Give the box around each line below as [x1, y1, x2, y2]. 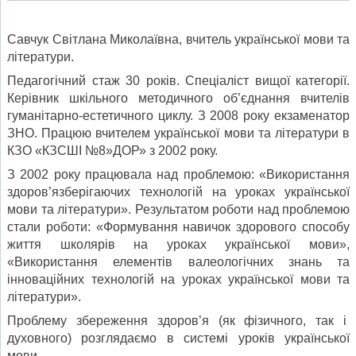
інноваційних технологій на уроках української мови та [7, 272, 350, 286]
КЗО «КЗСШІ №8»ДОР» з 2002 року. [7, 143, 218, 157]
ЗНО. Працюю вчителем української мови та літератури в [7, 126, 350, 140]
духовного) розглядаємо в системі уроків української [7, 331, 350, 345]
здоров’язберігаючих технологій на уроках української [7, 184, 350, 199]
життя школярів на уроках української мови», [7, 237, 350, 251]
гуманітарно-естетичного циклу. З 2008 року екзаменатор [7, 108, 350, 122]
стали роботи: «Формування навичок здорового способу [7, 219, 350, 234]
